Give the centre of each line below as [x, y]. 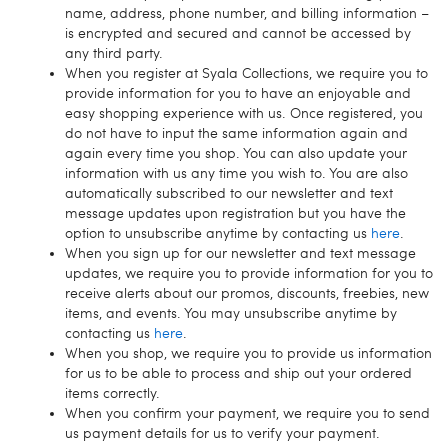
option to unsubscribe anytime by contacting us [218, 233]
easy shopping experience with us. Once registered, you [244, 113]
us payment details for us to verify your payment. [222, 433]
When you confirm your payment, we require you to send [247, 413]
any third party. [114, 53]
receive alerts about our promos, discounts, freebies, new [247, 293]
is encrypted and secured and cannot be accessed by [238, 33]
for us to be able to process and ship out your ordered [238, 373]
